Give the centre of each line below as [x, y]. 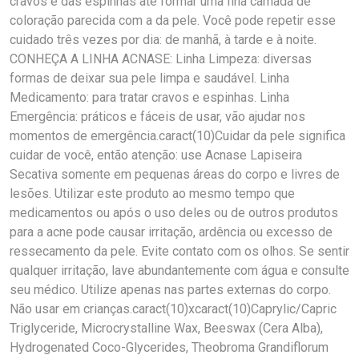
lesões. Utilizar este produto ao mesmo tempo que [152, 194]
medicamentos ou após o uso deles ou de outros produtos [174, 213]
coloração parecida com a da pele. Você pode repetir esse [173, 20]
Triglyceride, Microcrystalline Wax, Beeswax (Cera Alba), [166, 328]
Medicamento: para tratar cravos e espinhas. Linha [149, 97]
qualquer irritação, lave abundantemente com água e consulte [179, 270]
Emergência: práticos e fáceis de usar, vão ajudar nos [157, 117]
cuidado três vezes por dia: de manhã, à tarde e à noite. [163, 40]
